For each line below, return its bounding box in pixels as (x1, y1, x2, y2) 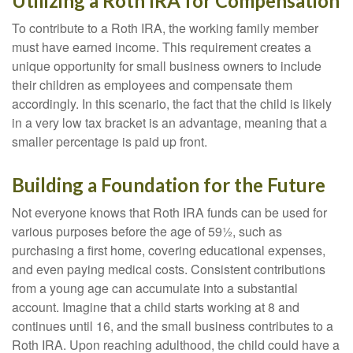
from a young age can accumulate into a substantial (12, 279, 298, 298)
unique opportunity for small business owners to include (12, 57, 321, 76)
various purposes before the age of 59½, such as (12, 222, 282, 241)
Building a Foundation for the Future (12, 173, 325, 197)
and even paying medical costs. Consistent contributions (12, 260, 325, 279)
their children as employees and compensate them (12, 76, 292, 95)
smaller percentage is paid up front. (12, 132, 207, 151)
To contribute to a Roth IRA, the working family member (12, 19, 318, 38)
